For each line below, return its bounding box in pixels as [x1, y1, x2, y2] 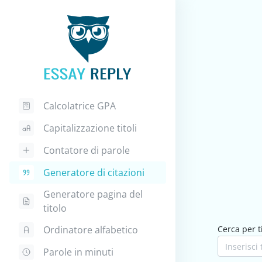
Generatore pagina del [43, 188, 143, 201]
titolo [43, 202, 67, 215]
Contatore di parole [43, 144, 130, 157]
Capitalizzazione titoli [43, 122, 137, 135]
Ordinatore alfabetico [43, 223, 138, 236]
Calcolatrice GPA [43, 99, 116, 112]
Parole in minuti [43, 246, 113, 258]
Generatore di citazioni [43, 166, 144, 179]
